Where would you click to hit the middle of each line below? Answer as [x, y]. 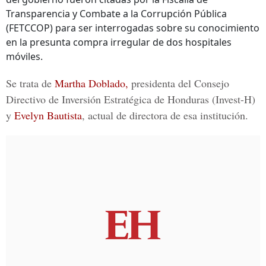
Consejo [212, 83]
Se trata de [30, 83]
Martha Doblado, [91, 83]
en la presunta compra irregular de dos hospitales [119, 42]
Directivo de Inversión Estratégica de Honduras [107, 99]
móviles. [24, 56]
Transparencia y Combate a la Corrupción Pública [116, 14]
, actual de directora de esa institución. [165, 115]
